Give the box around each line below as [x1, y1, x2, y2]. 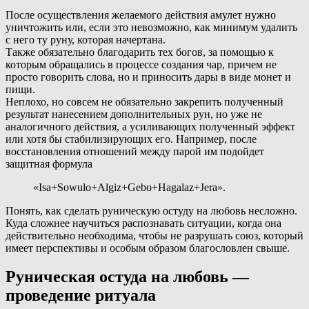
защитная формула [6, 157, 92, 170]
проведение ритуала [6, 286, 156, 305]
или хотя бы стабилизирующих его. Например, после [6, 132, 257, 145]
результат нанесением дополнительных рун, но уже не [6, 108, 262, 120]
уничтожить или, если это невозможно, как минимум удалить [6, 21, 297, 33]
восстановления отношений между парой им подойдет [6, 145, 264, 157]
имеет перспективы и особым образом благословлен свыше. [6, 241, 290, 254]
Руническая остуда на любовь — [6, 268, 249, 286]
